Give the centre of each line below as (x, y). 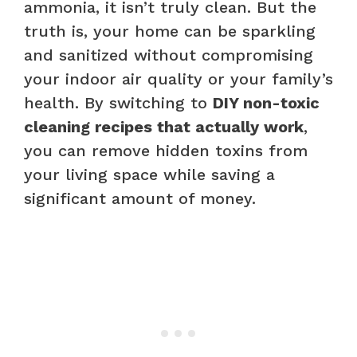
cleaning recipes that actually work (164, 126)
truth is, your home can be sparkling (170, 31)
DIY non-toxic (266, 102)
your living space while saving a (149, 174)
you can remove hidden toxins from (166, 150)
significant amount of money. (140, 198)
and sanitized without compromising (169, 55)
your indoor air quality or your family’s (178, 78)
